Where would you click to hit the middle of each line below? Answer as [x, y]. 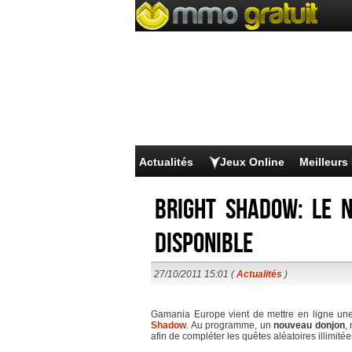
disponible [204, 244]
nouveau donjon [309, 325]
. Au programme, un [230, 325]
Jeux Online [252, 162]
